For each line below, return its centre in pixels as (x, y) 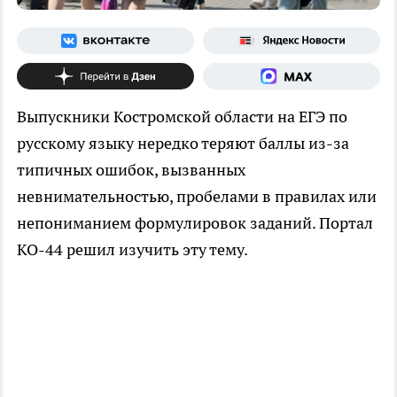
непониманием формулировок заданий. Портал (195, 223)
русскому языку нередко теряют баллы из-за (183, 144)
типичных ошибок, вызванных (131, 170)
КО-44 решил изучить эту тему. (132, 250)
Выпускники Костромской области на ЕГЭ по (182, 117)
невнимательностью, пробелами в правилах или (197, 197)
